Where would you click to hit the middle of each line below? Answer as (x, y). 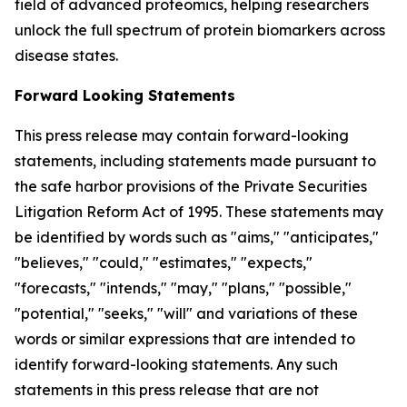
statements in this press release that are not (167, 390)
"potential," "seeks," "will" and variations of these (186, 313)
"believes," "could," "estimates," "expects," (164, 263)
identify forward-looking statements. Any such (176, 364)
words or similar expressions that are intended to (185, 339)
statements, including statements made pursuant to (195, 161)
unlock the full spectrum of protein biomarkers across (200, 30)
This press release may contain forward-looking (182, 135)
